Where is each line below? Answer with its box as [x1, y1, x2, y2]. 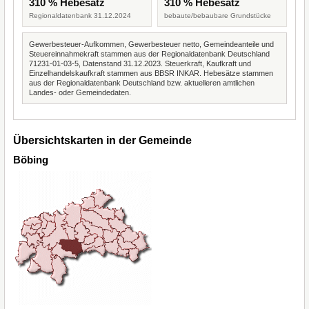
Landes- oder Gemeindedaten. [29, 88, 131, 97]
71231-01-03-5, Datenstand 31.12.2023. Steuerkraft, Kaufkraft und [29, 59, 251, 68]
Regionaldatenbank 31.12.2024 [29, 12, 131, 19]
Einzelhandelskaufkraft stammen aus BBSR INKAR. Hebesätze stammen [29, 69, 273, 77]
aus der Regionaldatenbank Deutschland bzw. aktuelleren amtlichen [29, 79, 255, 87]
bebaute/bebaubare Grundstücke [164, 12, 271, 19]
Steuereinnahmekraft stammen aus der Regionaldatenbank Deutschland [29, 50, 270, 58]
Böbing [13, 154, 48, 166]
